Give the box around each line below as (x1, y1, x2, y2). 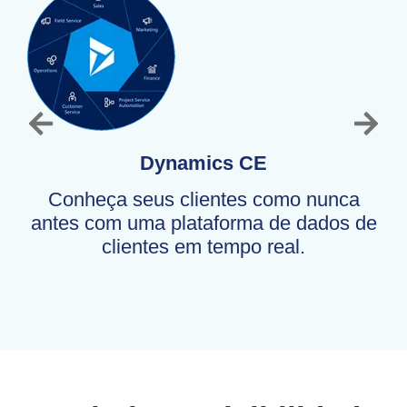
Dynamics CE (140, 152, 267, 175)
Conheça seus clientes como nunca (47, 188, 360, 212)
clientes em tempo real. (102, 235, 305, 259)
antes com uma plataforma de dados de (30, 212, 377, 235)
